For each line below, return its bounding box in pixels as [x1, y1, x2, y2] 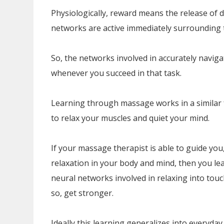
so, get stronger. [51, 187, 113, 198]
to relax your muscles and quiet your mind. [51, 112, 209, 123]
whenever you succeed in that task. [51, 67, 181, 78]
